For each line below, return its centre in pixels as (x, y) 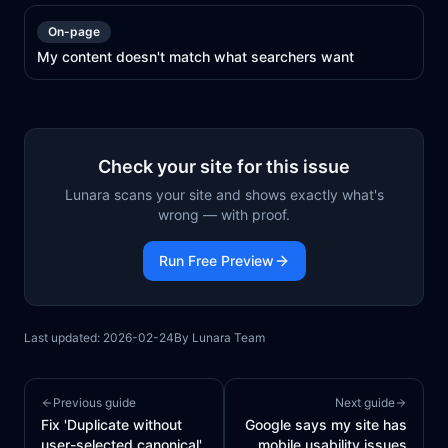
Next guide (365, 402)
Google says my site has (326, 424)
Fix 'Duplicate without (111, 424)
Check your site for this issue (224, 166)
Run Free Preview (216, 260)
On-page (74, 31)
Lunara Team (228, 337)
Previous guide (94, 402)
